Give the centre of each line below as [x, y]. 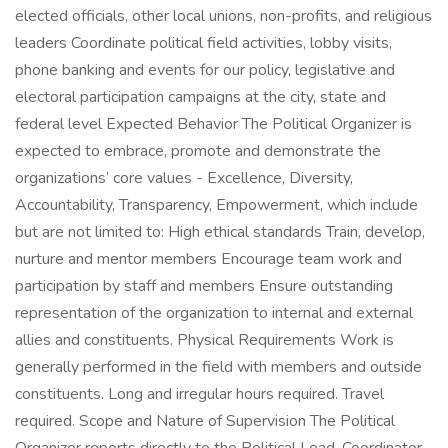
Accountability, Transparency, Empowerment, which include [216, 205]
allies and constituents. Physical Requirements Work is [204, 340]
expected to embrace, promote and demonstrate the [198, 151]
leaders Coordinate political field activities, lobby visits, [203, 43]
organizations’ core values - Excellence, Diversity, [184, 178]
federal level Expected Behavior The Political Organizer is [213, 124]
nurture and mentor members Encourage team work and [208, 259]
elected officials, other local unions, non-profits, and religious [223, 16]
